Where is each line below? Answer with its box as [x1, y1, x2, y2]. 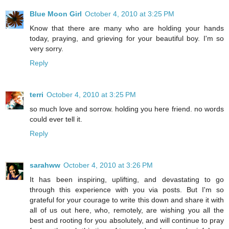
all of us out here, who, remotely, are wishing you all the [30, 205, 224, 214]
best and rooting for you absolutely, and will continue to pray [30, 216, 224, 224]
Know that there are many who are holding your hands [30, 24, 224, 33]
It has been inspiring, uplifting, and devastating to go [30, 175, 224, 184]
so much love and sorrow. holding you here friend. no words [30, 105, 224, 113]
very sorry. [30, 44, 63, 53]
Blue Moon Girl [30, 10, 82, 18]
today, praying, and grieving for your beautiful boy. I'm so [30, 34, 224, 43]
